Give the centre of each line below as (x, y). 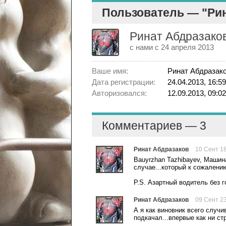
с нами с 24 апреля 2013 (172, 47)
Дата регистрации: (124, 82)
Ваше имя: (110, 71)
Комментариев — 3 (154, 126)
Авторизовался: (119, 93)
